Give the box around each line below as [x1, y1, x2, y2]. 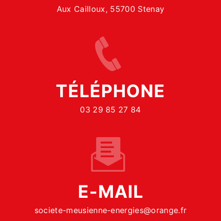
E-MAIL [77, 181, 144, 203]
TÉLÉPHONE [56, 80, 165, 102]
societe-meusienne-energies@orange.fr [34, 205, 187, 216]
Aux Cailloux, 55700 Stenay [56, 4, 165, 14]
